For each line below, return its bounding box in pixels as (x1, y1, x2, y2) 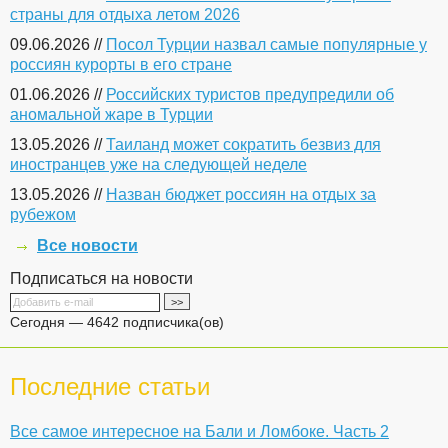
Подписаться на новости (10, 269, 193, 287)
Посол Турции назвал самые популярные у (106, 35, 427, 53)
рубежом (10, 205, 76, 223)
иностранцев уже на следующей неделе (10, 155, 307, 173)
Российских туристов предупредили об (106, 85, 394, 103)
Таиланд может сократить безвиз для (106, 135, 381, 153)
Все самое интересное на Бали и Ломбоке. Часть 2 (10, 422, 389, 440)
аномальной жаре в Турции (10, 105, 213, 123)
